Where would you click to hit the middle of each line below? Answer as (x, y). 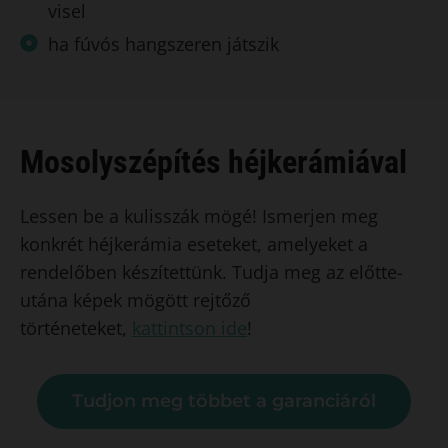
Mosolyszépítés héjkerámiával (213, 161)
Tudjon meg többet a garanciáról (224, 400)
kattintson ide (189, 327)
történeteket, (76, 327)
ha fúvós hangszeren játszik (163, 43)
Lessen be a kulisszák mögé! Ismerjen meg (199, 215)
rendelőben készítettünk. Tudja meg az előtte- (211, 271)
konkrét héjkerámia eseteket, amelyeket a (194, 243)
